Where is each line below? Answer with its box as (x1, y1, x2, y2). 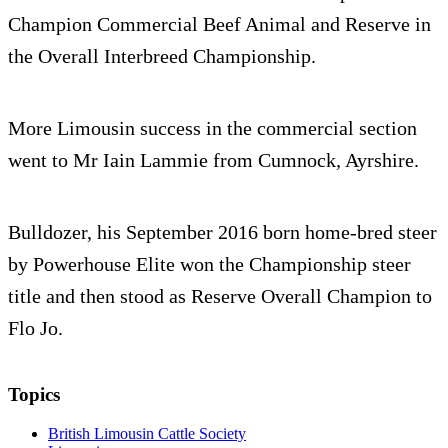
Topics (8, 383, 60, 405)
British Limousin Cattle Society (48, 424, 246, 442)
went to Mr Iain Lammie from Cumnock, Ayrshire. (8, 148, 419, 171)
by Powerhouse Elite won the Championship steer (8, 252, 411, 275)
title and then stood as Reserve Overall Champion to (8, 284, 432, 307)
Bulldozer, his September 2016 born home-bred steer (8, 220, 437, 243)
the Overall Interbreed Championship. (8, 44, 316, 67)
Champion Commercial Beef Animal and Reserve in (8, 12, 431, 35)
